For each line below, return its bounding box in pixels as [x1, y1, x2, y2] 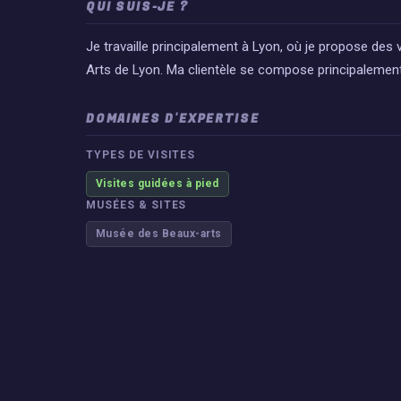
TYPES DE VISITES [86, 149, 196, 161]
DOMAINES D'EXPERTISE [86, 110, 260, 127]
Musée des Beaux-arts [96, 227, 222, 240]
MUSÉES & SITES [86, 199, 187, 211]
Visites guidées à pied [96, 177, 219, 190]
